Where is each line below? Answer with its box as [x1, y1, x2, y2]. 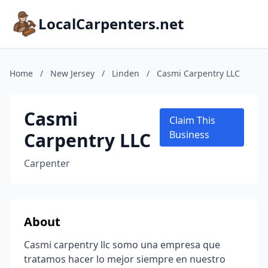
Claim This [169, 114, 216, 127]
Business [169, 128, 210, 141]
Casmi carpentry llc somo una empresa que [24, 238, 220, 251]
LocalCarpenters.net [38, 14, 184, 33]
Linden [112, 68, 139, 79]
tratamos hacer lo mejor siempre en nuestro [24, 252, 226, 266]
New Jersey [50, 68, 95, 79]
